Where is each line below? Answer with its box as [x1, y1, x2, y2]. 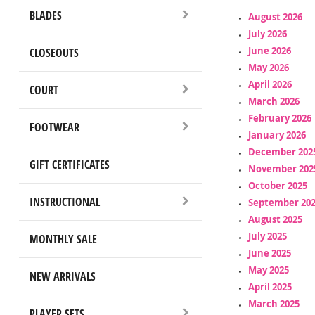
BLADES [29, 7, 62, 23]
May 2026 [247, 60, 289, 74]
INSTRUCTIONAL [29, 193, 100, 210]
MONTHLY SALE [29, 231, 97, 247]
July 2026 [247, 27, 287, 40]
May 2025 [247, 263, 289, 276]
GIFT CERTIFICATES [29, 156, 110, 172]
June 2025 [247, 246, 291, 259]
